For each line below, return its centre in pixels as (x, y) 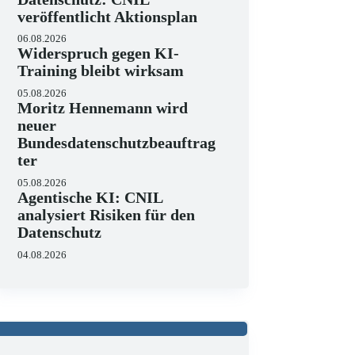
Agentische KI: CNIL (90, 197)
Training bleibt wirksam (101, 71)
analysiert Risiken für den (107, 214)
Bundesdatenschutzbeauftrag (117, 143)
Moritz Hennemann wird (103, 108)
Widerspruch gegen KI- (99, 53)
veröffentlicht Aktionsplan (108, 16)
